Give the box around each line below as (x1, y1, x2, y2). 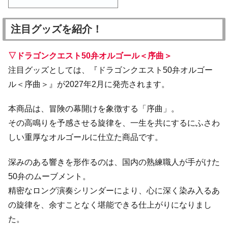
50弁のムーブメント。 (8, 172, 91, 181)
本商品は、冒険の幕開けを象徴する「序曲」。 (8, 104, 179, 113)
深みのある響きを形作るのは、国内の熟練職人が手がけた (8, 158, 220, 167)
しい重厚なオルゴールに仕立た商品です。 (8, 133, 163, 142)
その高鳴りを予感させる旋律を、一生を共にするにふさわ (8, 119, 220, 128)
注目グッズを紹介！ (11, 23, 102, 35)
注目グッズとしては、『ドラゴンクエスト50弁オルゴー (8, 65, 213, 74)
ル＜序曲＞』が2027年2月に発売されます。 (8, 79, 169, 89)
